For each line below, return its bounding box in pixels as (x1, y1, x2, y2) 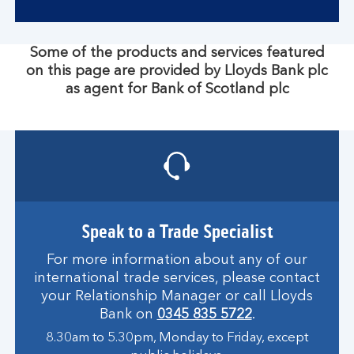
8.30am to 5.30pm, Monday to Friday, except (46, 331, 308, 345)
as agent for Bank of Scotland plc (65, 82, 289, 96)
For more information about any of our (47, 253, 307, 267)
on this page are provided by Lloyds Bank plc (26, 64, 328, 78)
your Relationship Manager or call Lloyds (41, 289, 313, 303)
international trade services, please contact (34, 271, 320, 285)
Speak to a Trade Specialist (81, 220, 273, 243)
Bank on (99, 307, 157, 322)
